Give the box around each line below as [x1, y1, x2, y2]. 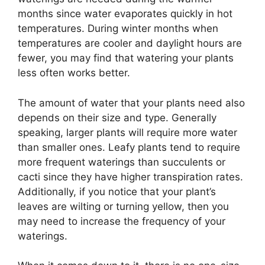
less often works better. [18, 67, 130, 79]
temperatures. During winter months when [18, 22, 218, 34]
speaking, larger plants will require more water [18, 126, 237, 138]
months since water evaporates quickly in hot [18, 8, 232, 20]
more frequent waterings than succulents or [18, 156, 225, 168]
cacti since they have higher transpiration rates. [18, 170, 243, 183]
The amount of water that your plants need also [18, 96, 245, 109]
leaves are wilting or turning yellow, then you [18, 200, 229, 212]
